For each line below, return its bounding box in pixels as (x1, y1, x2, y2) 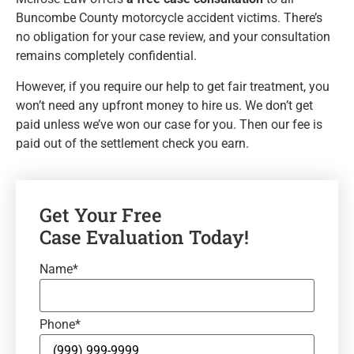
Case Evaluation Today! (40, 224, 249, 250)
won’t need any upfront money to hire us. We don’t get (16, 97, 313, 113)
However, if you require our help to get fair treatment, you (16, 78, 330, 94)
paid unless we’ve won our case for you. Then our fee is (16, 116, 322, 132)
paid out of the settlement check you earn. (16, 135, 249, 151)
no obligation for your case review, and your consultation (16, 29, 330, 45)
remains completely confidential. (16, 48, 197, 64)
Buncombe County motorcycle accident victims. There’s (16, 10, 322, 26)
